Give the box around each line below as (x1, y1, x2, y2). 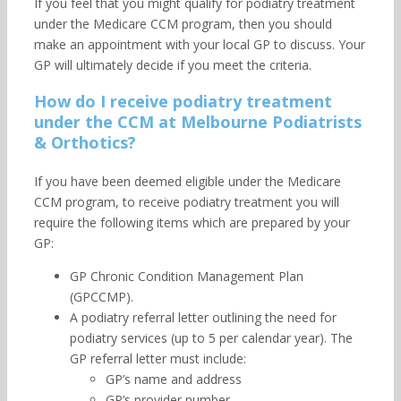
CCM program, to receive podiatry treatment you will (33, 193, 339, 210)
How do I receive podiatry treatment (33, 90, 332, 112)
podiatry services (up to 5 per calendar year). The (69, 329, 353, 346)
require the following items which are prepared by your (33, 214, 350, 231)
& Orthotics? (33, 132, 136, 153)
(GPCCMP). (69, 288, 133, 305)
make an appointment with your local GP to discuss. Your (33, 36, 365, 53)
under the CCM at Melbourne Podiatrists (33, 111, 362, 132)
